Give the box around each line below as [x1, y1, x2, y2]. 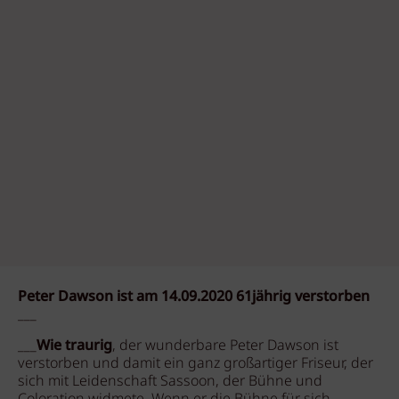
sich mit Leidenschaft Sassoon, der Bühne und [18, 370, 322, 393]
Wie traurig [37, 335, 112, 357]
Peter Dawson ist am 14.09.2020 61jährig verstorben [18, 286, 370, 308]
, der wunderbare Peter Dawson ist [112, 335, 338, 357]
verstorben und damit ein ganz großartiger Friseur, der [18, 353, 373, 375]
